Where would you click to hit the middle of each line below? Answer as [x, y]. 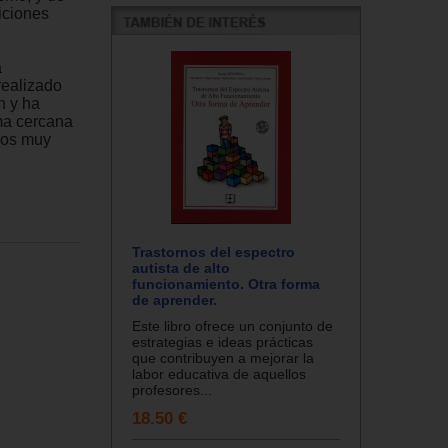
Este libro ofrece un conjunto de [232, 325]
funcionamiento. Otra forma [226, 283]
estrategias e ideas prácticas [222, 341]
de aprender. [174, 299]
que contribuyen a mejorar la [223, 357]
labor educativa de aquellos [219, 373]
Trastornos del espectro [213, 251]
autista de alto [181, 267]
